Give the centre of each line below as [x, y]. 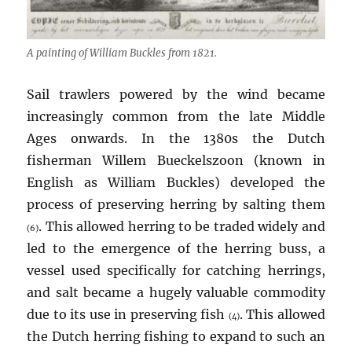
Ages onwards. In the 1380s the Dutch [176, 138]
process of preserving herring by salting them [176, 204]
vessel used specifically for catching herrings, [176, 270]
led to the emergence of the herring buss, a [176, 248]
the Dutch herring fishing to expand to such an [176, 336]
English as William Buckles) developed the [176, 182]
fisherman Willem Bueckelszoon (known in [176, 160]
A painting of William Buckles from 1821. [122, 53]
